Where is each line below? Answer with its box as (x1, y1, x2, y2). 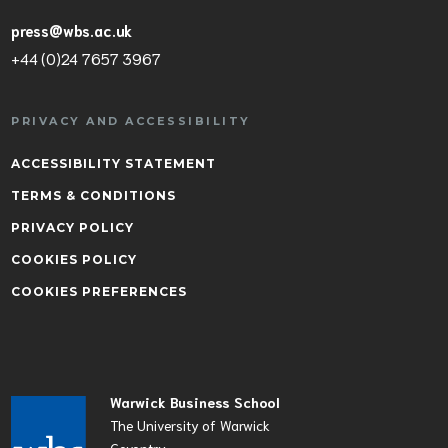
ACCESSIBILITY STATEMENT (11, 156, 216, 171)
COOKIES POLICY (11, 252, 137, 267)
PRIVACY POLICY (11, 220, 134, 235)
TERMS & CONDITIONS (11, 188, 176, 203)
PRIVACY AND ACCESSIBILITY (11, 114, 251, 128)
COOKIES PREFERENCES (11, 284, 187, 299)
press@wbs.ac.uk (11, 20, 133, 40)
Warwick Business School (110, 393, 281, 411)
